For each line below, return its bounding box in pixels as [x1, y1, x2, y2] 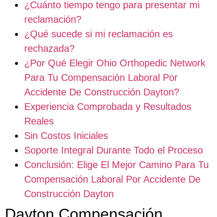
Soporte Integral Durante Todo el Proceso [24, 144, 203, 155]
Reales [24, 115, 54, 126]
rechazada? [24, 43, 75, 54]
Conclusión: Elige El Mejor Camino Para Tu [24, 159, 209, 170]
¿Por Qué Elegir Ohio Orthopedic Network [24, 57, 205, 68]
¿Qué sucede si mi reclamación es [24, 28, 173, 39]
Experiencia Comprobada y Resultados [24, 101, 191, 112]
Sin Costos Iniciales [24, 130, 108, 141]
